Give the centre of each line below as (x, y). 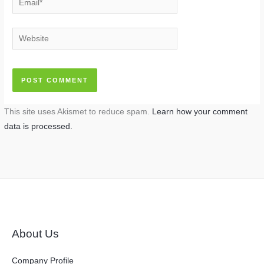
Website (27, 34)
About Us (35, 233)
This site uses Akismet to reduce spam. (78, 111)
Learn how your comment (200, 111)
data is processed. (39, 126)
